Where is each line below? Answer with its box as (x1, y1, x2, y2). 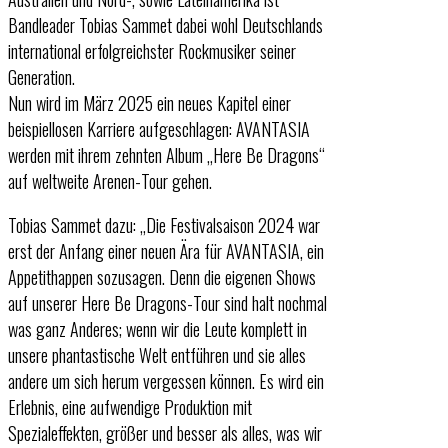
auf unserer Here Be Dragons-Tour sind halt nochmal (8, 289, 327, 316)
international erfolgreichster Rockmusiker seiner (8, 37, 296, 64)
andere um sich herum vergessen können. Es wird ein (8, 367, 324, 394)
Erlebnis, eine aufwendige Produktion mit (8, 393, 252, 420)
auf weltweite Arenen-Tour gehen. (8, 167, 212, 194)
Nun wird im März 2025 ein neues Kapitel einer (8, 89, 291, 116)
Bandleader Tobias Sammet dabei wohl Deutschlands (8, 11, 323, 38)
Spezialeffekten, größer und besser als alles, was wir (8, 419, 322, 446)
